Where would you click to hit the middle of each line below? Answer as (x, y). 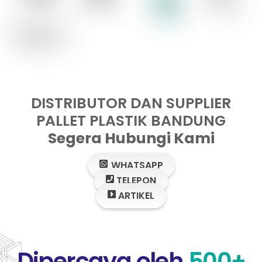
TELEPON (135, 181)
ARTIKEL (135, 196)
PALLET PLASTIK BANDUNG (131, 121)
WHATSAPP (136, 166)
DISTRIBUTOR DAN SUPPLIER (131, 104)
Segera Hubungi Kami (131, 139)
